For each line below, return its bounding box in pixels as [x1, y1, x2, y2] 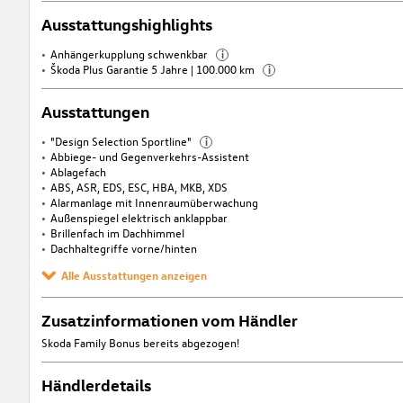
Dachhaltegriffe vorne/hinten [49, 240, 197, 256]
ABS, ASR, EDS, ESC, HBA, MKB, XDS [49, 179, 228, 195]
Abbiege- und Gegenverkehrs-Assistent [49, 148, 249, 165]
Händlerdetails [40, 373, 151, 395]
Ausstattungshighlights [40, 13, 212, 35]
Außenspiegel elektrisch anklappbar [49, 210, 228, 226]
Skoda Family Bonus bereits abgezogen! [40, 334, 239, 350]
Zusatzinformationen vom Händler [40, 309, 298, 330]
